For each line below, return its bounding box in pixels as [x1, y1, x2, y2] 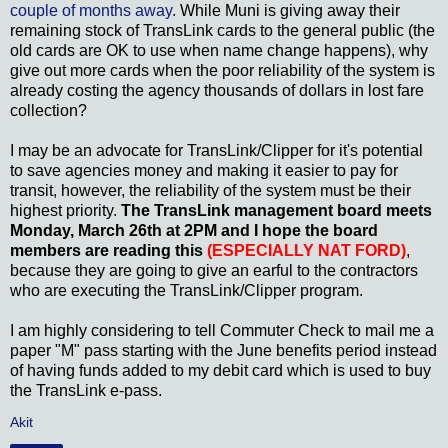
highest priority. [10, 202, 121, 220]
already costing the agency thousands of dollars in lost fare [10, 82, 424, 100]
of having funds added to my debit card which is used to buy [10, 362, 431, 380]
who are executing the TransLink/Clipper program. [10, 282, 363, 300]
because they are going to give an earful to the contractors [10, 262, 418, 280]
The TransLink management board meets [121, 202, 432, 220]
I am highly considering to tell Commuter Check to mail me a [10, 322, 434, 340]
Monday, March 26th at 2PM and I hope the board [10, 222, 378, 240]
